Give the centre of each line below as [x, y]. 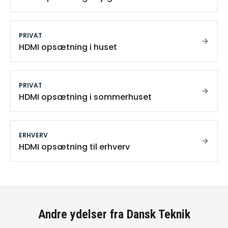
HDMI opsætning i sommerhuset [85, 97]
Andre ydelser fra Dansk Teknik [114, 214]
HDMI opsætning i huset [68, 47]
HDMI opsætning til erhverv [74, 147]
